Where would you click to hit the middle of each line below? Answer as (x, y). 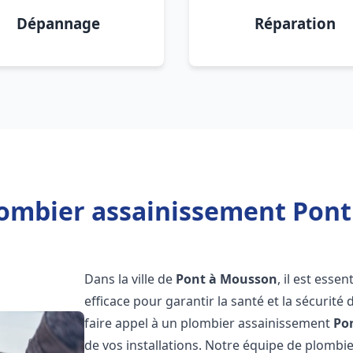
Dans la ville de (130, 279)
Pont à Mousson (227, 279)
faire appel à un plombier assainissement (209, 323)
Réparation (295, 23)
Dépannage (58, 23)
